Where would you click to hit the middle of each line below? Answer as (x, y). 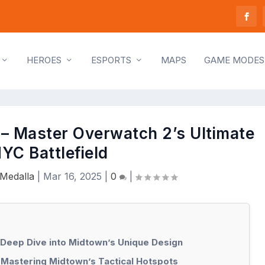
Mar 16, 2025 (72, 176)
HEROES (44, 60)
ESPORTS (111, 60)
